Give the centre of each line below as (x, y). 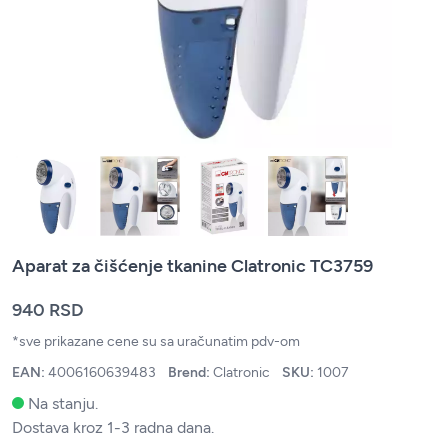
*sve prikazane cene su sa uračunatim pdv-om (156, 341)
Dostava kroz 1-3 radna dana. (113, 427)
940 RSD (48, 310)
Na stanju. (63, 403)
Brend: (190, 372)
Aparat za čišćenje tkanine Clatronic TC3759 (192, 266)
